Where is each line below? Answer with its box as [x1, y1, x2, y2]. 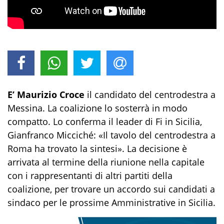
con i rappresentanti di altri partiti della [7, 169, 172, 181]
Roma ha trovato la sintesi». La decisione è [7, 142, 187, 154]
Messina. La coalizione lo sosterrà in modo [7, 101, 187, 114]
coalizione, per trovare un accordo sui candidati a [7, 182, 215, 195]
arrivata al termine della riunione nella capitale [7, 155, 204, 168]
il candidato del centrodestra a [84, 88, 215, 100]
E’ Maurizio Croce [7, 88, 84, 100]
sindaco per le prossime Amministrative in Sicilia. [7, 196, 215, 208]
